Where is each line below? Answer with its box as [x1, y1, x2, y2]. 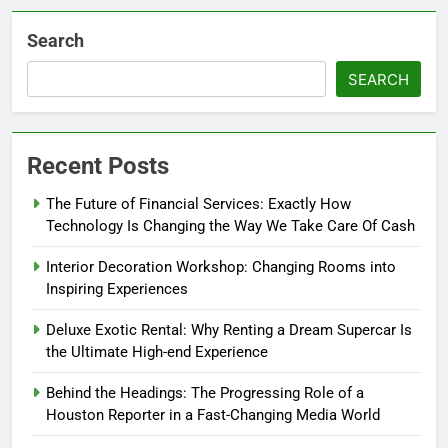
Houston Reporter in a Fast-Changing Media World [46, 406, 380, 425]
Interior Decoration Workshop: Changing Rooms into [46, 258, 396, 277]
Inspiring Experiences [46, 280, 188, 299]
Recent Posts [27, 152, 169, 181]
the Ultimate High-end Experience [46, 343, 268, 362]
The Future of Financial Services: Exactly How [46, 195, 351, 214]
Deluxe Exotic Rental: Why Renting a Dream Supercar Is [46, 321, 412, 340]
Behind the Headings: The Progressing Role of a [46, 384, 364, 403]
